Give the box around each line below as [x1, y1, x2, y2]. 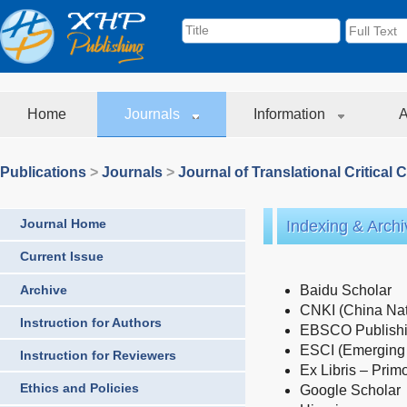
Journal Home [20, 216, 106, 232]
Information [253, 106, 329, 122]
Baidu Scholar [300, 282, 392, 298]
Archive [20, 282, 67, 297]
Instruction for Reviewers [20, 347, 176, 362]
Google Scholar [300, 382, 401, 398]
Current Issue [20, 249, 104, 264]
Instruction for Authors [20, 314, 162, 330]
